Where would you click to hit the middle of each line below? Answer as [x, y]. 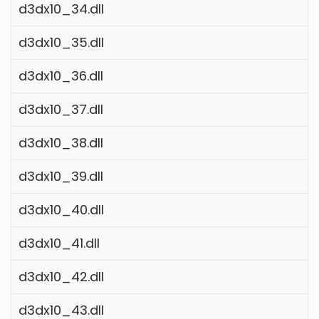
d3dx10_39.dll [61, 176]
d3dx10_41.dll [59, 243]
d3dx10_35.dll [61, 42]
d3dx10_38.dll [61, 142]
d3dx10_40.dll [61, 209]
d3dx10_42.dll [61, 276]
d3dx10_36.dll [61, 75]
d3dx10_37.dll [61, 109]
